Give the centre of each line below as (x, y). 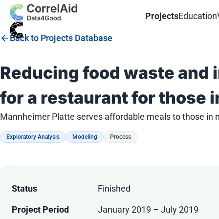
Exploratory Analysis (33, 137)
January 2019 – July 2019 (148, 210)
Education (198, 16)
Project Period (40, 210)
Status (24, 189)
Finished (114, 189)
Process (120, 137)
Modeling (85, 137)
